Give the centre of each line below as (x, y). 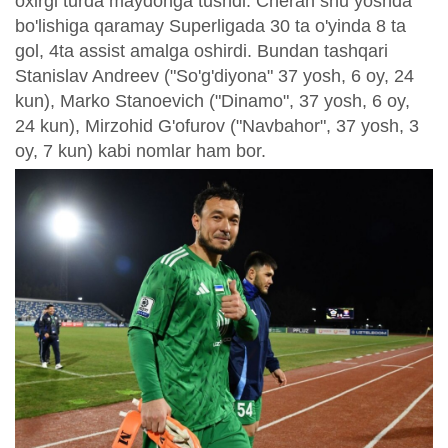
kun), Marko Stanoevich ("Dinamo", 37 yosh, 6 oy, (212, 101)
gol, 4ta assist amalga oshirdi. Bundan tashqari (201, 51)
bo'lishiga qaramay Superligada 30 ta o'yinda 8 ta (210, 26)
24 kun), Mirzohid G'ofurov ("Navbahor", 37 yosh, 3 (217, 126)
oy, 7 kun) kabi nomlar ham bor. (140, 151)
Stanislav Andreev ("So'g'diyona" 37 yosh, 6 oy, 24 (214, 76)
